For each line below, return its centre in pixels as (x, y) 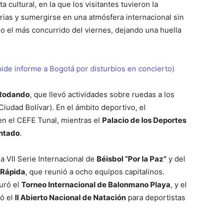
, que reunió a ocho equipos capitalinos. (95, 171)
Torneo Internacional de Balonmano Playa (96, 184)
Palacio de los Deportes (144, 120)
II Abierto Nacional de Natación (70, 197)
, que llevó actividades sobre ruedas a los (102, 94)
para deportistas (156, 197)
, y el (179, 184)
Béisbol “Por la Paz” (132, 159)
